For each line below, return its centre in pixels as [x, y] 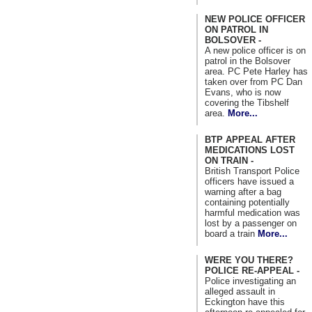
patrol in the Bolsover [248, 61]
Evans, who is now [243, 92]
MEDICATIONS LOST [250, 150]
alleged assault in [240, 291]
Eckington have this [245, 302]
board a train [231, 233]
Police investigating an [250, 281]
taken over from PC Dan [253, 81]
